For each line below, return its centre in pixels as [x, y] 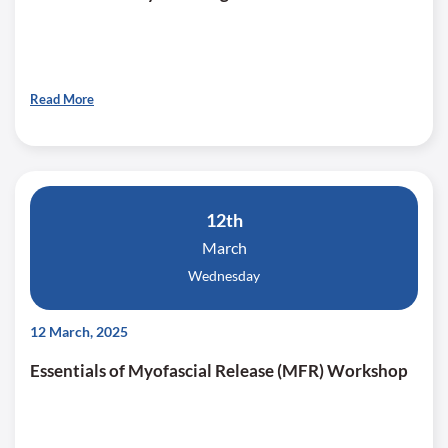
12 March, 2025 [79, 331]
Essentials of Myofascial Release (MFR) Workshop [219, 370]
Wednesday [224, 275]
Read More [62, 99]
